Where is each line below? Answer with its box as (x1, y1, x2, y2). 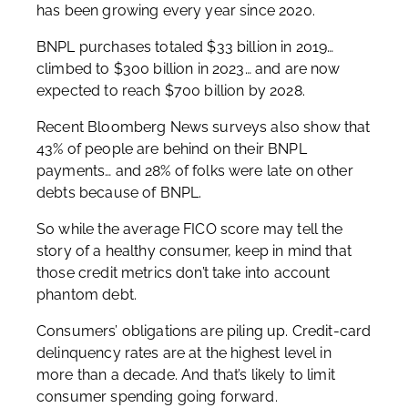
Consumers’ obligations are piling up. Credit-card (36, 322, 372, 340)
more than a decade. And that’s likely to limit (36, 366, 335, 383)
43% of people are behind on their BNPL (36, 140, 307, 158)
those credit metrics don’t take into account (36, 264, 331, 281)
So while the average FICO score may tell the (36, 220, 343, 238)
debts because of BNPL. (36, 184, 202, 201)
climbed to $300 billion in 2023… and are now (36, 60, 341, 77)
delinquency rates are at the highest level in (36, 344, 331, 362)
